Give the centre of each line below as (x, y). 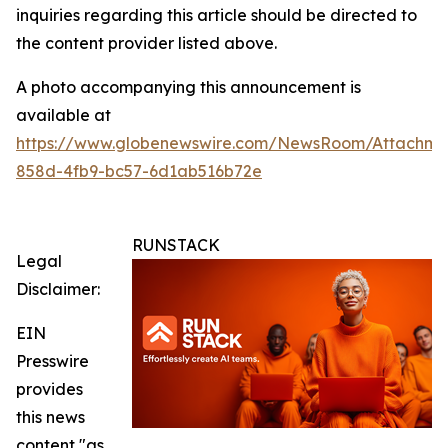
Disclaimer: (58, 289)
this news (50, 417)
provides (49, 389)
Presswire (52, 361)
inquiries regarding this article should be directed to (216, 15)
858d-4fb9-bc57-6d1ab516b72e (139, 171)
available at (63, 115)
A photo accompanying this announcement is (188, 87)
